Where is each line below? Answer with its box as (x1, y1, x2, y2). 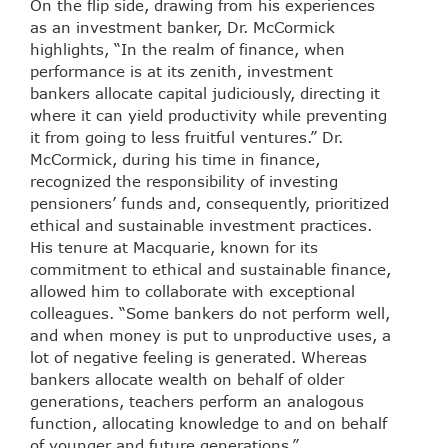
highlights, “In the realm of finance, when (30, 40, 345, 59)
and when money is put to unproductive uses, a (30, 326, 391, 345)
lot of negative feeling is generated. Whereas (30, 348, 367, 367)
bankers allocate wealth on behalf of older (30, 370, 344, 389)
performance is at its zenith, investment (30, 62, 333, 81)
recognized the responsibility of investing (30, 172, 338, 191)
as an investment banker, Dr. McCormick (30, 18, 335, 37)
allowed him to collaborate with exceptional (30, 282, 355, 301)
